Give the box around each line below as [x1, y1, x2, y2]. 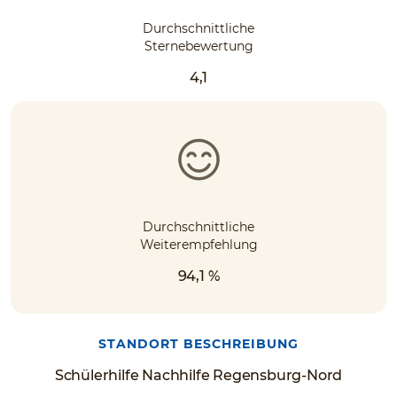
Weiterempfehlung [139, 236, 258, 253]
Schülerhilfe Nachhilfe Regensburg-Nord [54, 366, 343, 384]
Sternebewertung [144, 37, 253, 54]
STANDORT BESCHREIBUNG [98, 335, 299, 352]
